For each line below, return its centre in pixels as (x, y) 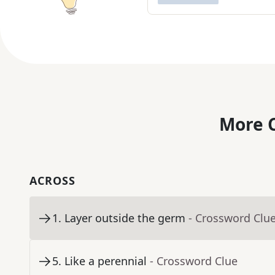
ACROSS (52, 181)
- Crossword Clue (194, 261)
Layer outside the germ (125, 218)
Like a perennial (106, 261)
